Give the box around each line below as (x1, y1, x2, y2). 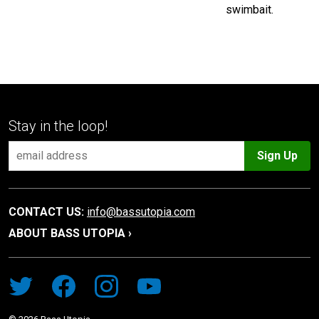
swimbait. (225, 2, 273, 16)
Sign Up (257, 148, 298, 162)
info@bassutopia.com (87, 204, 195, 219)
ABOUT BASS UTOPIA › (9, 226, 132, 240)
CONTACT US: (9, 204, 84, 219)
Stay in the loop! (9, 117, 108, 135)
